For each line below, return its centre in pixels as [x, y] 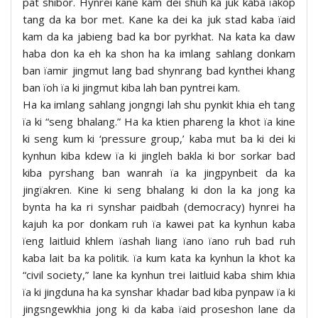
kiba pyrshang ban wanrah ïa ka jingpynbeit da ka [159, 172]
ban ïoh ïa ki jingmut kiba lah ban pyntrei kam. [131, 87]
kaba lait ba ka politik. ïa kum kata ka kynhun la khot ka [159, 257]
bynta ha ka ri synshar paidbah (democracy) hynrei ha [159, 206]
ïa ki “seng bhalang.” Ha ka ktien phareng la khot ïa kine [159, 121]
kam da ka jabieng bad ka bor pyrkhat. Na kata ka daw [159, 36]
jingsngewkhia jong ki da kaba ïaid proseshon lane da [159, 308]
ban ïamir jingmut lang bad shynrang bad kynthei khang [159, 70]
